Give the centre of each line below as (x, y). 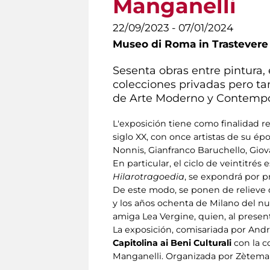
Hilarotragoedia (149, 176)
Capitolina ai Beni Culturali (173, 243)
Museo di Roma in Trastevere (190, 44)
